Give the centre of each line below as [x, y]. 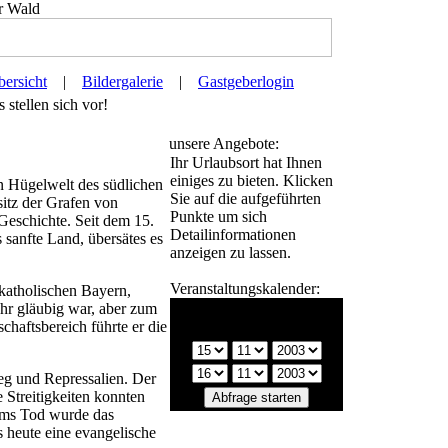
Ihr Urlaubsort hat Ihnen [246, 162]
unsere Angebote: [224, 143]
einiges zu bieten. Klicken [251, 180]
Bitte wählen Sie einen [256, 309]
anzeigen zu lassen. [230, 252]
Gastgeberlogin [246, 81]
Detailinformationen [233, 234]
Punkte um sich [218, 216]
